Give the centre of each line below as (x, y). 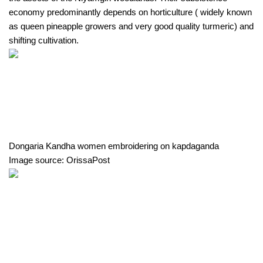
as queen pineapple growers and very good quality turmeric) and (131, 26)
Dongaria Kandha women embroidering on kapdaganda (114, 146)
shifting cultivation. (44, 40)
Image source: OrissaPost (59, 160)
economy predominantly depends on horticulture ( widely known (130, 12)
